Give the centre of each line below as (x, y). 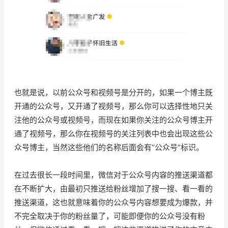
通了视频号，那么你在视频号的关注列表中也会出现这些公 (113, 133)
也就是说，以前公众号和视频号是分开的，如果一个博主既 (113, 92)
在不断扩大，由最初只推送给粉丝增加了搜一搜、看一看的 (113, 188)
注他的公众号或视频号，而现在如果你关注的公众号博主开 (113, 120)
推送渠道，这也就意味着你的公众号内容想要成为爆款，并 (113, 202)
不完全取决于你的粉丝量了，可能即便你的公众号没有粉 (110, 216)
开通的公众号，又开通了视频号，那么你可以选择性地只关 (113, 106)
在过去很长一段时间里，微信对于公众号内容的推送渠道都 (113, 175)
